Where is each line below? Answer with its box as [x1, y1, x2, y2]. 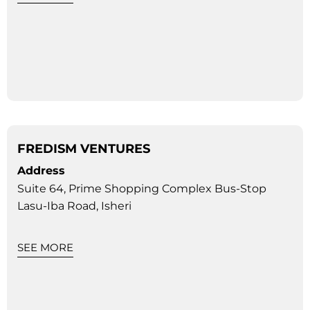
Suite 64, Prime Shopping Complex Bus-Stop [17, 181, 266, 195]
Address [17, 163, 65, 177]
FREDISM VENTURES [17, 140, 150, 156]
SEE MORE [17, 240, 73, 254]
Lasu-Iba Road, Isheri [17, 199, 131, 212]
